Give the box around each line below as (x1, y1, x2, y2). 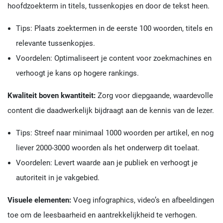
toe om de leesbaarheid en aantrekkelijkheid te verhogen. (7, 211, 197, 220)
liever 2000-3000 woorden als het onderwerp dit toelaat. (15, 143, 200, 153)
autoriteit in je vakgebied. (15, 173, 100, 183)
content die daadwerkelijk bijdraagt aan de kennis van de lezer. (7, 106, 214, 115)
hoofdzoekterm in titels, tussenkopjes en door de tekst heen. (7, 1, 210, 11)
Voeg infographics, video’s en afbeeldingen (71, 196, 214, 205)
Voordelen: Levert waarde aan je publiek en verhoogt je (15, 158, 198, 168)
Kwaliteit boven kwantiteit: (7, 91, 96, 101)
